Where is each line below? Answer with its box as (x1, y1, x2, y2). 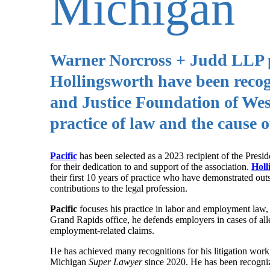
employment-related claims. (50, 225, 154, 236)
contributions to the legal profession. (50, 183, 187, 193)
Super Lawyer (89, 256, 142, 267)
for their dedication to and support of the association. (50, 161, 251, 172)
